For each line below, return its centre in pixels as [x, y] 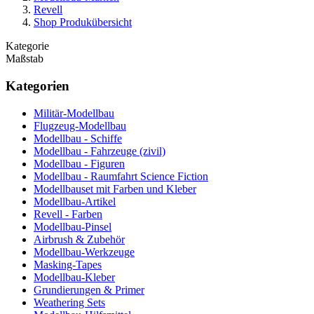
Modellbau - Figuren [79, 163]
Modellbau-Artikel [75, 201]
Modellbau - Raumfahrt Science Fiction [121, 176]
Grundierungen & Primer [89, 289]
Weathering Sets [69, 302]
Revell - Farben [68, 214]
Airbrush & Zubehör [79, 239]
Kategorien [37, 86]
